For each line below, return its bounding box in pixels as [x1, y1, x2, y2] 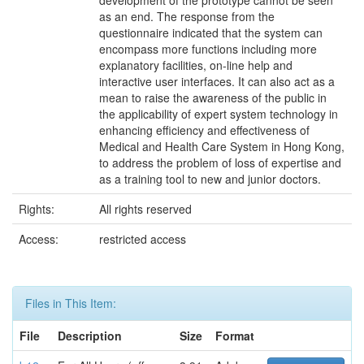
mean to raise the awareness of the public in [99, 89, 327, 106]
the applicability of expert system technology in [99, 106, 338, 122]
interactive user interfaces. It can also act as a [99, 73, 335, 89]
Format [215, 327, 254, 344]
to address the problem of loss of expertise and [99, 154, 341, 171]
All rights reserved [99, 201, 192, 217]
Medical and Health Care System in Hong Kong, [99, 138, 344, 154]
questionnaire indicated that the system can [99, 24, 323, 41]
